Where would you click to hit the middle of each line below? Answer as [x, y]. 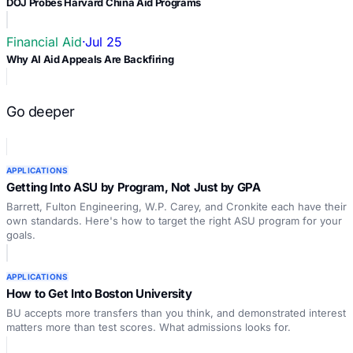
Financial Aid [44, 41]
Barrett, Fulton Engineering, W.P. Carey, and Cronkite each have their [176, 206]
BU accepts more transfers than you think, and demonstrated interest [176, 312]
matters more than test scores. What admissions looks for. [149, 327]
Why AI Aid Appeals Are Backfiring [90, 59]
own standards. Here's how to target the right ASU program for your [174, 220]
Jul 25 [104, 41]
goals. [21, 234]
